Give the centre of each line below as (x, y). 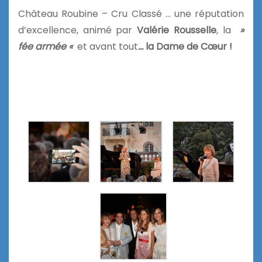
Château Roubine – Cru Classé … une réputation (131, 13)
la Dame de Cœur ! (188, 46)
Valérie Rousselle (177, 30)
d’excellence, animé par (78, 30)
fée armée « (46, 46)
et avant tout (106, 46)
